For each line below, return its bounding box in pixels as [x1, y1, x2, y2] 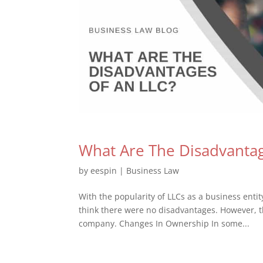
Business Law [126, 165, 180, 177]
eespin [90, 165, 117, 177]
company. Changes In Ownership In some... [79, 218, 250, 230]
